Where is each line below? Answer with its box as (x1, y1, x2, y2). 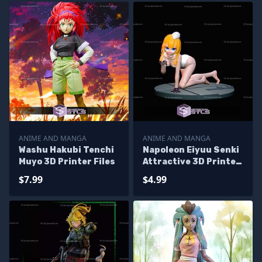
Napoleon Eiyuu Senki (143, 145, 239, 155)
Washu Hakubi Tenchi (19, 145, 114, 155)
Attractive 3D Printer (143, 157, 240, 167)
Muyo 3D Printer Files (19, 157, 115, 167)
